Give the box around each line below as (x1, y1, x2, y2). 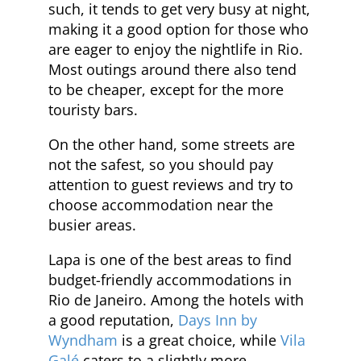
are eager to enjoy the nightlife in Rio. (48, 39, 303, 59)
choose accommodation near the (48, 194, 273, 214)
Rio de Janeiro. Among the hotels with (48, 289, 304, 309)
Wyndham (48, 330, 118, 350)
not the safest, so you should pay (48, 154, 273, 174)
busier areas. (48, 214, 136, 234)
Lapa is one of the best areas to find (48, 249, 292, 269)
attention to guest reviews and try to (48, 174, 293, 194)
